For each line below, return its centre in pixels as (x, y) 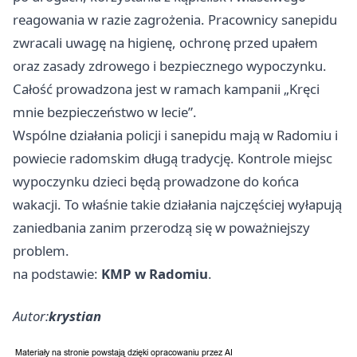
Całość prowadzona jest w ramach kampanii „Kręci (166, 89)
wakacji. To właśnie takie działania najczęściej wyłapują (177, 205)
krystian (75, 316)
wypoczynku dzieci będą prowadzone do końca (156, 182)
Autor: (31, 316)
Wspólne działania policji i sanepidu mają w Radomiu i (175, 135)
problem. (41, 251)
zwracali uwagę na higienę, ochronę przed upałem (165, 43)
